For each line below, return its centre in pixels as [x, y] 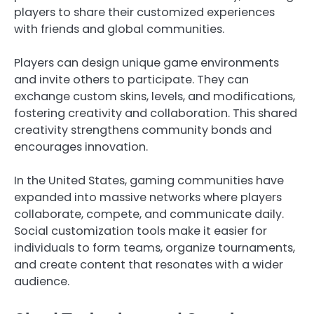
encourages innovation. [81, 146]
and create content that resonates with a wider [149, 264]
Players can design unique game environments [146, 62]
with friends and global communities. [119, 29]
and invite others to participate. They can [131, 79]
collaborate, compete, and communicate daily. [149, 214]
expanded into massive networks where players [148, 197]
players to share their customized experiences [144, 12]
